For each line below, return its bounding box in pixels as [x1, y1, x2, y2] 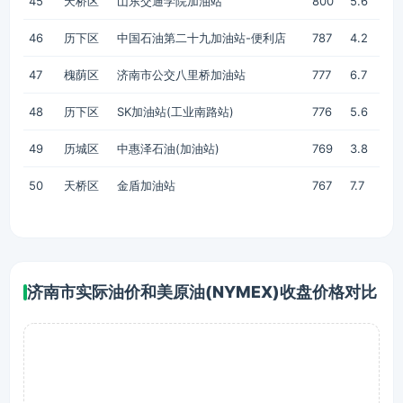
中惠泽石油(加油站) [117, 141, 219, 156]
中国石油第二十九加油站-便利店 [117, 31, 286, 45]
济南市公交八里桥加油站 [117, 67, 246, 82]
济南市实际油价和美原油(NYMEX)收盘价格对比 [27, 282, 377, 301]
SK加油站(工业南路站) [117, 104, 234, 119]
